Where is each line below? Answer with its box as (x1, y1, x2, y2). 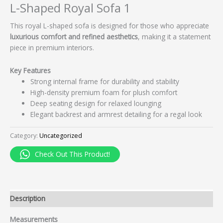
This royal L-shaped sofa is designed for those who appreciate (10, 21, 209, 31)
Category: (10, 131, 39, 140)
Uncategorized (39, 131, 82, 140)
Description (10, 193, 45, 203)
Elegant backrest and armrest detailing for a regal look (30, 110, 203, 119)
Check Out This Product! (35, 149, 110, 159)
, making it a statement (138, 32, 211, 42)
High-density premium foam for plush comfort (30, 88, 178, 98)
